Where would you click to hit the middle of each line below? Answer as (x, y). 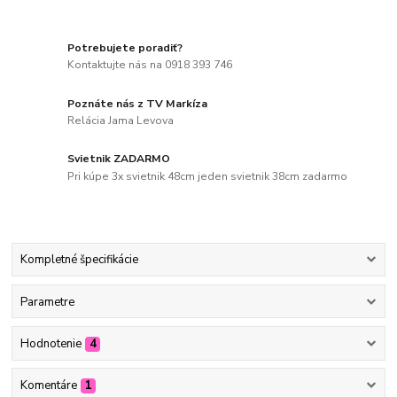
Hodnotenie (51, 343)
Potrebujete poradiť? (125, 47)
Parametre (47, 302)
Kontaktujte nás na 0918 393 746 (150, 65)
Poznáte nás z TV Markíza (138, 103)
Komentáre (48, 386)
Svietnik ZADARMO (119, 159)
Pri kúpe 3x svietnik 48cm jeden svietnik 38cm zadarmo (208, 176)
